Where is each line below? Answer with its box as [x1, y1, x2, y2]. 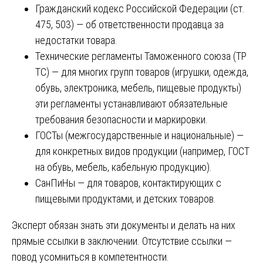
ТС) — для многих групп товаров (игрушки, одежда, [35, 65, 248, 78]
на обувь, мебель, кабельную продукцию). [35, 160, 212, 173]
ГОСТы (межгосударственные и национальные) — [35, 129, 244, 141]
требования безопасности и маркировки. [35, 113, 208, 126]
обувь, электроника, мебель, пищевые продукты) [35, 81, 241, 94]
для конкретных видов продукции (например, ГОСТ [35, 144, 249, 157]
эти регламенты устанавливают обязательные [35, 97, 228, 110]
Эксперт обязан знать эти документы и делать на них [12, 218, 235, 231]
